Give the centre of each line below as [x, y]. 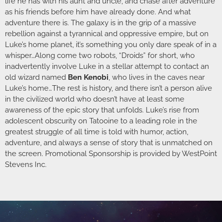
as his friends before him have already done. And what [98, 12]
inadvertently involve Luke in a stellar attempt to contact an [107, 66]
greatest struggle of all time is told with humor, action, [97, 132]
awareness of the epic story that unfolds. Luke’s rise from [102, 110]
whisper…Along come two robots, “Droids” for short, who [100, 55]
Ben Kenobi [88, 77]
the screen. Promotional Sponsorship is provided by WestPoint [111, 153]
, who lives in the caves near [157, 77]
